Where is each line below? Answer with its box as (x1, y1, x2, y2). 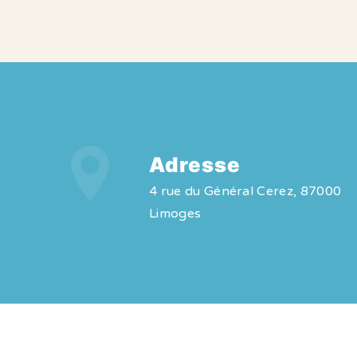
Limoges (148, 206, 202, 222)
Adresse (148, 152, 241, 177)
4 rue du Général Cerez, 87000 (148, 183, 342, 199)
